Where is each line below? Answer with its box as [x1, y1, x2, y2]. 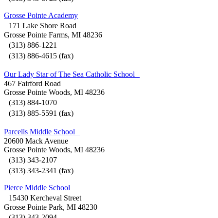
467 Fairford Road [4, 79, 61, 88]
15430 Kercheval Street [4, 193, 81, 202]
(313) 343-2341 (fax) [4, 166, 73, 175]
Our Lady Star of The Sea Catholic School [4, 70, 140, 78]
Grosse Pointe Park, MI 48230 [4, 202, 97, 211]
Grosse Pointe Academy [4, 11, 78, 19]
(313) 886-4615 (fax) [4, 51, 73, 60]
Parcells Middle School [4, 127, 80, 136]
